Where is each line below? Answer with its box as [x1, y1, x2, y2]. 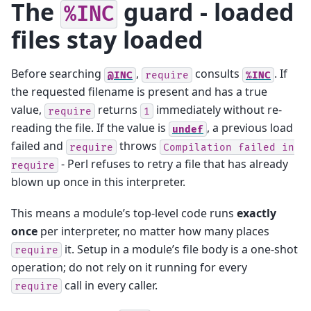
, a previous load [207, 120, 293, 136]
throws [117, 138, 160, 154]
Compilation [163, 141, 232, 153]
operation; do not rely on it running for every [11, 259, 247, 275]
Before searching [11, 66, 104, 82]
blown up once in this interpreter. [11, 174, 185, 190]
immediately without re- [153, 102, 282, 118]
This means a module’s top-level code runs [11, 205, 237, 221]
